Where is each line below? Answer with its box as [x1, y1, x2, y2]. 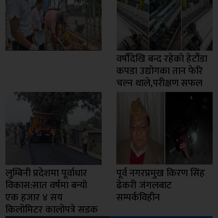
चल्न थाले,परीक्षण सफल [116, 74, 202, 91]
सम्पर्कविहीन [116, 189, 160, 206]
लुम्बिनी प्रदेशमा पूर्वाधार [5, 164, 88, 182]
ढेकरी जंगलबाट [116, 177, 172, 194]
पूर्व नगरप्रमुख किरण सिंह [116, 164, 205, 182]
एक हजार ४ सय [5, 189, 63, 206]
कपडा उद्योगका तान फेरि [116, 62, 203, 79]
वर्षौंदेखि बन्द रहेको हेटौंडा [116, 50, 207, 67]
